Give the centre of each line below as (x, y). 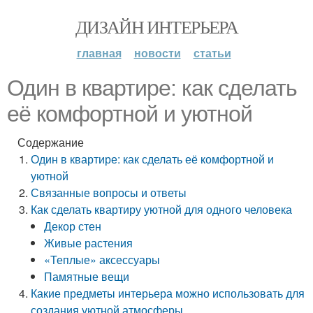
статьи (212, 53)
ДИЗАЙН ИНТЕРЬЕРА (156, 27)
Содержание (51, 142)
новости (157, 53)
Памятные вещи (87, 276)
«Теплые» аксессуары (102, 260)
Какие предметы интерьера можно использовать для (168, 293)
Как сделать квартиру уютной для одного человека (162, 209)
